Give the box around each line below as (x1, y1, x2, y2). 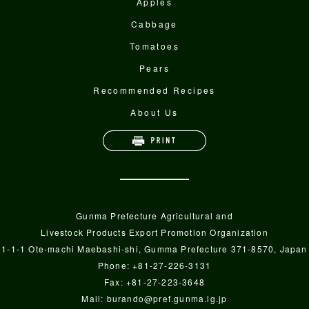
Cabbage (131, 18, 178, 30)
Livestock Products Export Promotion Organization (41, 226, 268, 238)
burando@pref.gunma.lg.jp (106, 292, 228, 304)
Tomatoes (129, 40, 180, 52)
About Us (130, 106, 179, 118)
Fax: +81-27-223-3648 (104, 276, 205, 288)
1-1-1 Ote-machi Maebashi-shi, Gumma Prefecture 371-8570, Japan (1, 243, 308, 255)
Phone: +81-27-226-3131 (97, 259, 212, 271)
